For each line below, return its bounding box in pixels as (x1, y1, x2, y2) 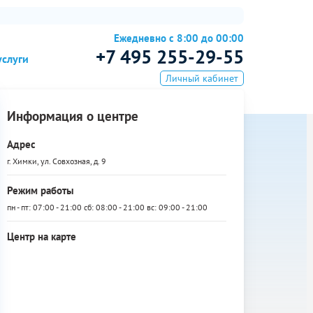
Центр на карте (7, 230, 76, 243)
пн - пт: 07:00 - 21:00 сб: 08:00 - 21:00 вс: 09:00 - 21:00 (7, 202, 208, 212)
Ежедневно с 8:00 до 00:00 (114, 31, 244, 45)
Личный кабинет (166, 72, 238, 85)
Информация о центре (7, 108, 138, 124)
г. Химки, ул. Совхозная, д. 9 (7, 156, 106, 166)
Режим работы (7, 184, 74, 197)
